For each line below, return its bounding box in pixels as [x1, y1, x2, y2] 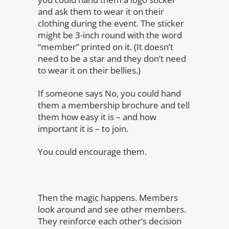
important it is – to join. [38, 123, 128, 134]
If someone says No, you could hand [38, 87, 181, 99]
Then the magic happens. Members [38, 192, 178, 203]
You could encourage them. [38, 146, 147, 157]
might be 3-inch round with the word [38, 29, 182, 41]
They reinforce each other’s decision [38, 215, 181, 227]
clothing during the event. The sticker [38, 17, 184, 29]
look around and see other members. [38, 203, 186, 215]
